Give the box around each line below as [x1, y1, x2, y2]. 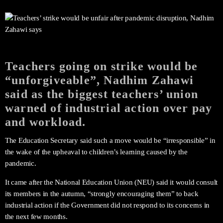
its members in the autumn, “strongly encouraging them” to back [5, 189, 199, 198]
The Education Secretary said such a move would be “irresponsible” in [5, 136, 216, 144]
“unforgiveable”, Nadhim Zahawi [5, 73, 194, 87]
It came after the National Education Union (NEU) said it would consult [5, 178, 218, 186]
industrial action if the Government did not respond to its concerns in [5, 201, 210, 209]
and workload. [5, 115, 86, 128]
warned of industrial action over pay [5, 101, 213, 114]
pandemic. [5, 159, 36, 167]
